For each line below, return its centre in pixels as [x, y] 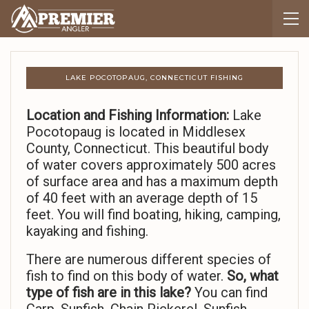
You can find [231, 293]
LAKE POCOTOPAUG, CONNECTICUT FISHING [154, 78]
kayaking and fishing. [87, 231]
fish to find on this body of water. [127, 276]
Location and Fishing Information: [128, 116]
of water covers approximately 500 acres [151, 165]
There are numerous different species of [149, 260]
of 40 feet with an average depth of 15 [142, 198]
